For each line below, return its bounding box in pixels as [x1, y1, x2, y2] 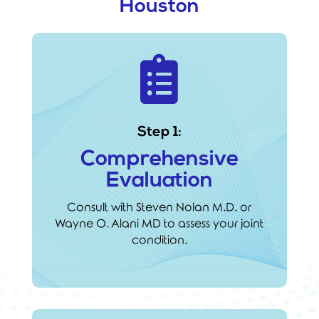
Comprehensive [80, 148, 239, 171]
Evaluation [105, 169, 213, 192]
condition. [131, 234, 187, 246]
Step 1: [137, 125, 182, 140]
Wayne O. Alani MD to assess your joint [55, 217, 264, 230]
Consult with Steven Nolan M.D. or [67, 201, 252, 214]
